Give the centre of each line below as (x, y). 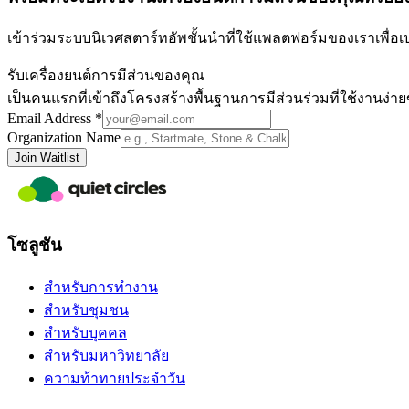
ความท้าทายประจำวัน (115, 378)
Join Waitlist (47, 158)
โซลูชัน (35, 245)
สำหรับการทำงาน (101, 287)
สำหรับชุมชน (86, 309)
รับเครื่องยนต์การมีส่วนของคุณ (106, 76)
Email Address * (55, 119)
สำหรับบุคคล (85, 332)
